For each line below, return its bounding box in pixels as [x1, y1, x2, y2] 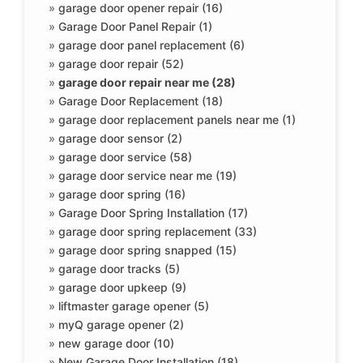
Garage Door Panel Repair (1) [58, 19, 212, 33]
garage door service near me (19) [58, 169, 237, 182]
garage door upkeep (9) [58, 280, 186, 294]
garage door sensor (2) [58, 131, 182, 145]
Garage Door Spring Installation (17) [58, 206, 248, 220]
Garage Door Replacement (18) [58, 94, 223, 108]
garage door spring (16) [58, 187, 186, 201]
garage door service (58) [58, 150, 192, 164]
